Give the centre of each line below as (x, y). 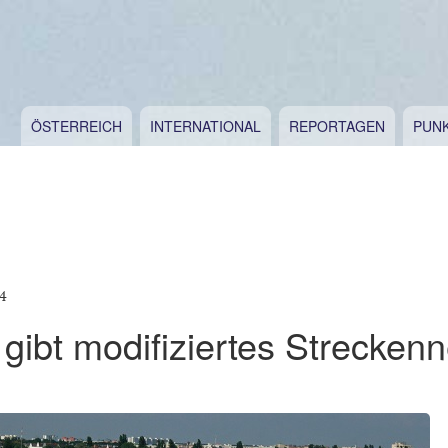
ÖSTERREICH (76, 126)
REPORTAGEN (337, 126)
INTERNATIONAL (205, 126)
